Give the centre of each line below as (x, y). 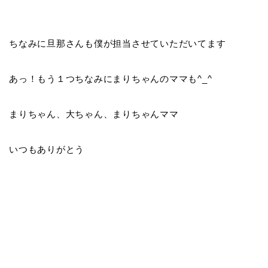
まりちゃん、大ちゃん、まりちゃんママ (94, 114)
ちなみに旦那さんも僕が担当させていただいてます (118, 43)
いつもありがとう (47, 149)
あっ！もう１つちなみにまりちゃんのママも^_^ (111, 78)
